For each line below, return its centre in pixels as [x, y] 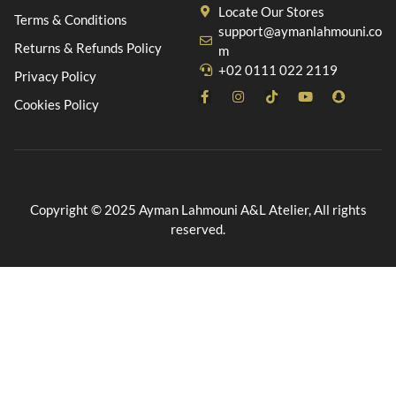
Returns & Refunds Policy [88, 48]
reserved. [198, 229]
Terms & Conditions [71, 19]
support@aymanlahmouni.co [300, 31]
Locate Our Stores [271, 11]
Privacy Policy [55, 76]
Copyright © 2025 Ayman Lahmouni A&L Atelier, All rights [198, 209]
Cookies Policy [57, 104]
